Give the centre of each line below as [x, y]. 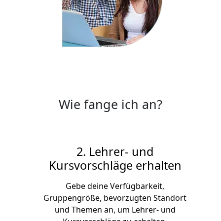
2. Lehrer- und [115, 152]
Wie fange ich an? [110, 104]
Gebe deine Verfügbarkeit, [115, 186]
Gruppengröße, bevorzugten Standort [115, 198]
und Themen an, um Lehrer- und [115, 210]
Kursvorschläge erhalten [115, 166]
